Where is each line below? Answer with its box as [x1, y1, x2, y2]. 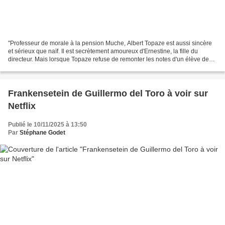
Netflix [8, 101, 36, 111]
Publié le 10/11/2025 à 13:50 [8, 121, 87, 129]
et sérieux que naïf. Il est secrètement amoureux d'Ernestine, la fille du [8, 48, 198, 55]
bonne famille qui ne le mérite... [8, 64, 93, 71]
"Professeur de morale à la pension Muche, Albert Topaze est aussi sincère [8, 40, 212, 47]
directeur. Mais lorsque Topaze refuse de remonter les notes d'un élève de [8, 56, 209, 63]
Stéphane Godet [20, 129, 65, 137]
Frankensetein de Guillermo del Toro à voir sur [8, 88, 208, 99]
